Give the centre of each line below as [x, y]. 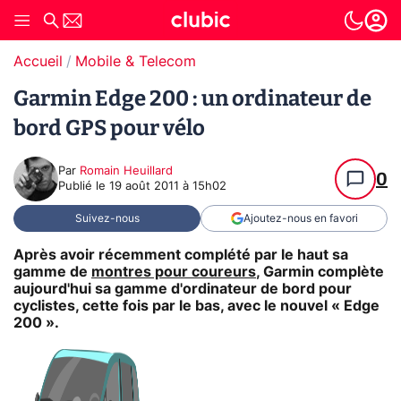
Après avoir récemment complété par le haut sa [181, 255]
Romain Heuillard [126, 171]
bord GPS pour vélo [109, 128]
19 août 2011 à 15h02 [168, 187]
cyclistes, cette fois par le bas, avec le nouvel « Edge [196, 306]
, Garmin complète [320, 272]
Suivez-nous [107, 218]
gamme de [52, 272]
